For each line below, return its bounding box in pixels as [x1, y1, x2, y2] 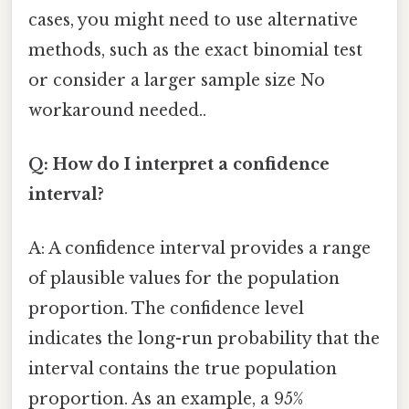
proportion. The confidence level [28, 299, 304, 320]
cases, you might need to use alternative [28, 9, 358, 30]
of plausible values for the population [28, 268, 340, 289]
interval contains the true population [28, 359, 337, 380]
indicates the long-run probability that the [28, 329, 380, 350]
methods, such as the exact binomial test [28, 39, 362, 60]
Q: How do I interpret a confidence [28, 154, 330, 175]
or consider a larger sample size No [28, 69, 325, 90]
